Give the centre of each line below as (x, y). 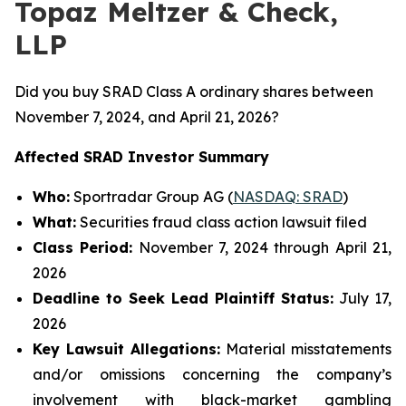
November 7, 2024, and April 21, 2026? (147, 117)
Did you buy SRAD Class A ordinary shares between (194, 92)
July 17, (362, 298)
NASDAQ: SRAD (288, 197)
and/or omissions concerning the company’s (212, 374)
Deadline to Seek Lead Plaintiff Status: (183, 298)
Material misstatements (306, 349)
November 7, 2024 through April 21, (262, 247)
